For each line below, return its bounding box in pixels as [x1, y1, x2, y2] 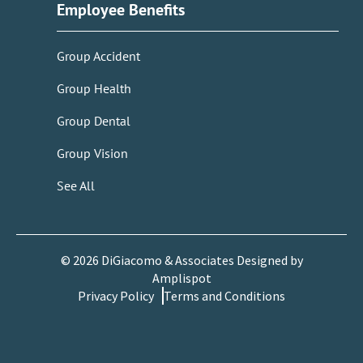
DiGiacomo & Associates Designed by [98, 252, 303, 269]
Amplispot [152, 270, 211, 287]
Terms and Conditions [164, 288, 285, 305]
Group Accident [57, 48, 140, 65]
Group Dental [57, 113, 130, 130]
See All [57, 177, 95, 194]
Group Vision [57, 145, 128, 162]
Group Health [57, 80, 131, 97]
